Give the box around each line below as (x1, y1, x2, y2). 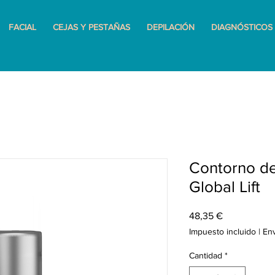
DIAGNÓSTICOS (211, 22, 273, 32)
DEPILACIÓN (147, 22, 195, 32)
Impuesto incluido (189, 227, 256, 237)
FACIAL (9, 22, 36, 32)
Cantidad (189, 250, 222, 261)
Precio (222, 210, 249, 221)
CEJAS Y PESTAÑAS (53, 22, 130, 32)
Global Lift (189, 178, 260, 196)
